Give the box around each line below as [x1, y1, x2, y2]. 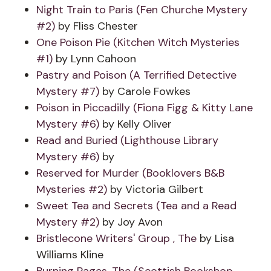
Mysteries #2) [36, 182, 107, 197]
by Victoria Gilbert [107, 182, 203, 197]
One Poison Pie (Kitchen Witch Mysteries [36, 35, 240, 50]
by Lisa [200, 231, 234, 246]
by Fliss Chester [55, 19, 138, 33]
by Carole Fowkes [99, 84, 191, 99]
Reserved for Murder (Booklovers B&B [36, 166, 224, 180]
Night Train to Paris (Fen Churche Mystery [36, 2, 247, 17]
